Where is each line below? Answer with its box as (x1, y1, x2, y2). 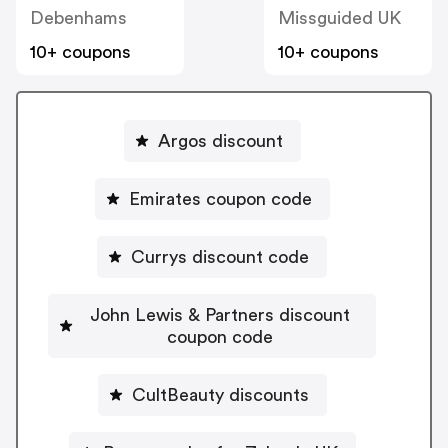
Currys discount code (131, 247, 309, 266)
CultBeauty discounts (131, 385, 309, 404)
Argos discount (157, 131, 283, 150)
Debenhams (30, 9, 127, 28)
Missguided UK (278, 9, 401, 28)
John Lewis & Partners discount (90, 305, 350, 324)
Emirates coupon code (128, 189, 312, 208)
